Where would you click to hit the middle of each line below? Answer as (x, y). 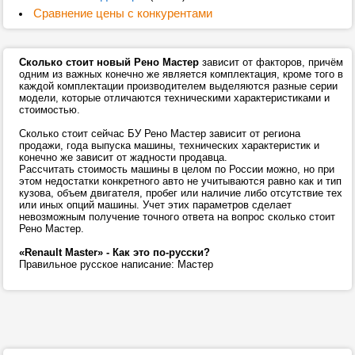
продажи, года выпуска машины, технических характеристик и (169, 145)
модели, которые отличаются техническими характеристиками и (174, 98)
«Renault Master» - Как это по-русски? (115, 252)
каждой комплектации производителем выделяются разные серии (178, 86)
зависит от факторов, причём (271, 62)
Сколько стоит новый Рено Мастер (109, 62)
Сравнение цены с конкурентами (122, 13)
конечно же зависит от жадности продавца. (123, 157)
